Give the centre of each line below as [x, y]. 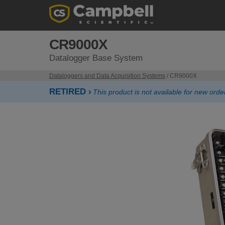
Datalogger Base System [96, 58]
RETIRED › [70, 92]
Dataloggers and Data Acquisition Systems [107, 76]
